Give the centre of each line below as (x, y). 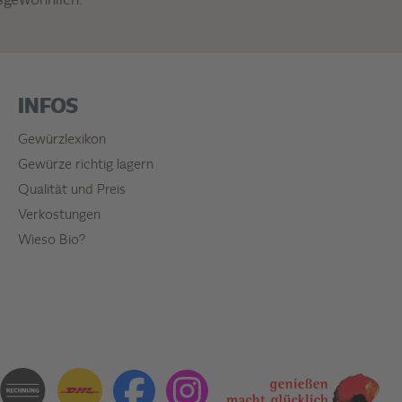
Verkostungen (59, 216)
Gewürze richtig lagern (86, 166)
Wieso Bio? (52, 241)
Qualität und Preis (72, 191)
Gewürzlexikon (62, 140)
